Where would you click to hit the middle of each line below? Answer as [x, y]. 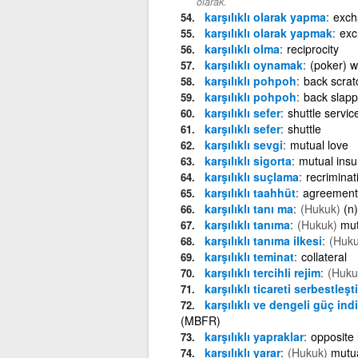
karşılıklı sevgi [243, 144]
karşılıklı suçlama [251, 176]
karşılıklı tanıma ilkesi [263, 240]
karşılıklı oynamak [253, 64]
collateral [324, 256]
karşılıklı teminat [249, 256]
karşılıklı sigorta [248, 160]
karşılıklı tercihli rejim [262, 272]
